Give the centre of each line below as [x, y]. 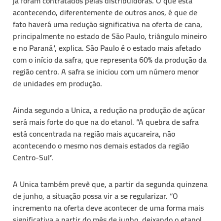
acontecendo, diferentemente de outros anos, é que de [105, 12]
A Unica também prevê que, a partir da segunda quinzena [110, 184]
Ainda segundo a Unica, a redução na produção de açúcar [109, 110]
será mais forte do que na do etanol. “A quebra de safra [106, 122]
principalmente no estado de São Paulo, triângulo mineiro [110, 36]
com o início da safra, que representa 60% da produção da [110, 59]
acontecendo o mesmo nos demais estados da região [101, 145]
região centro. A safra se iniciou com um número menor [106, 71]
